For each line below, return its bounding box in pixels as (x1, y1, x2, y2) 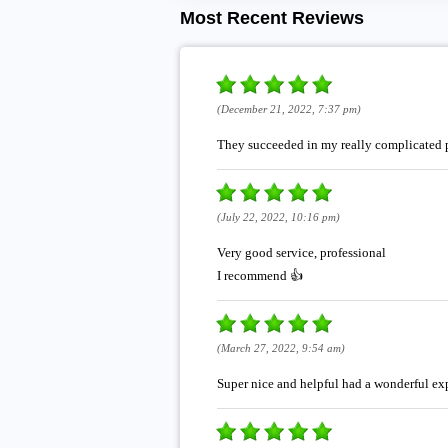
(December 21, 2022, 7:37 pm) (216, 102, 361, 115)
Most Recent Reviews (179, 8, 364, 29)
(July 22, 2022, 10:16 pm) (216, 210, 340, 223)
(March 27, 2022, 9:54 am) (216, 341, 345, 354)
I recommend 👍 (216, 267, 303, 283)
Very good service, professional (216, 244, 386, 260)
